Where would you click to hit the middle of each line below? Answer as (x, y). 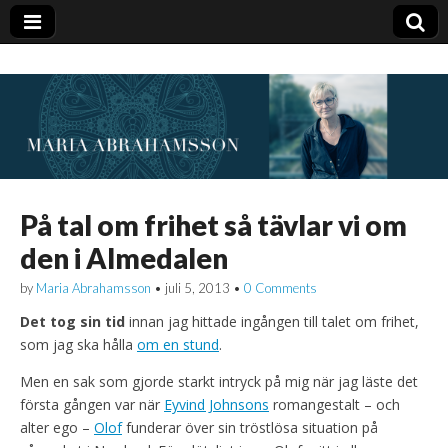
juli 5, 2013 (197, 287)
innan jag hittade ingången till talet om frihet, (274, 321)
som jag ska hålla (78, 344)
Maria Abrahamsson (93, 287)
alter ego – (57, 427)
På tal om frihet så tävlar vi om (213, 224)
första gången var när (92, 404)
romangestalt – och (334, 404)
